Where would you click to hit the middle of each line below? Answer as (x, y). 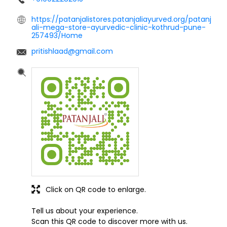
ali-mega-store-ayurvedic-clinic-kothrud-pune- (119, 27)
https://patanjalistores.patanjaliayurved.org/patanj (121, 19)
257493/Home (57, 35)
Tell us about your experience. (85, 211)
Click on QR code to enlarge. (96, 189)
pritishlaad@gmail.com (72, 51)
